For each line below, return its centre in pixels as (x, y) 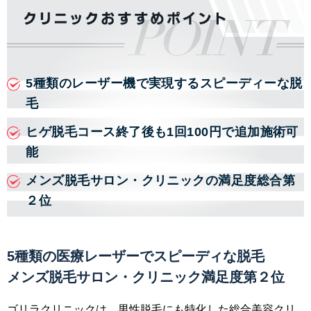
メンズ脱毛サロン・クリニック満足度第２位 (146, 277)
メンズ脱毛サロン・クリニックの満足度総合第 (160, 181)
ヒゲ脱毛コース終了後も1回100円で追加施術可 (162, 132)
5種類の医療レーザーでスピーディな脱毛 (136, 257)
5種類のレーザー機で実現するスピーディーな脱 (164, 84)
